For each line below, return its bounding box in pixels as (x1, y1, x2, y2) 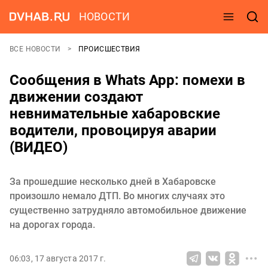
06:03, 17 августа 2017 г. (10, 254, 106, 263)
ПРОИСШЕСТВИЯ (78, 45, 141, 53)
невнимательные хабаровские (10, 105, 220, 122)
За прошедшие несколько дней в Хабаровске (10, 176, 216, 187)
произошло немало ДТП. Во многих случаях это (10, 190, 225, 202)
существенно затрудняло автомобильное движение (10, 205, 246, 216)
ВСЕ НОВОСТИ (10, 45, 63, 53)
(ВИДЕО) (10, 139, 68, 156)
